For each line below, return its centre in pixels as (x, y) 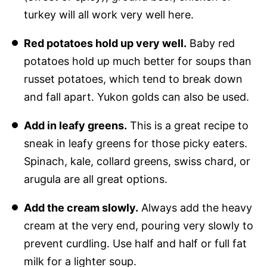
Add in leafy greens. (75, 125)
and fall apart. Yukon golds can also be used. (136, 97)
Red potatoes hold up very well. (105, 43)
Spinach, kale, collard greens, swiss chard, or (137, 161)
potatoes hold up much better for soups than (137, 61)
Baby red (210, 43)
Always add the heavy (195, 207)
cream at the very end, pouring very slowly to (138, 225)
